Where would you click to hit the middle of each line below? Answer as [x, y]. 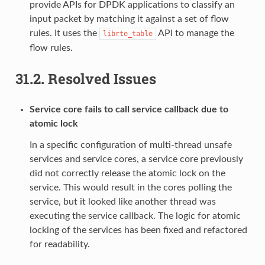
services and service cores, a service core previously [136, 159]
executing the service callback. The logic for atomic [135, 216]
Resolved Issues [102, 78]
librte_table [127, 33]
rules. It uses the [64, 33]
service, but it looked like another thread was [122, 201]
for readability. [59, 244]
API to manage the [195, 33]
